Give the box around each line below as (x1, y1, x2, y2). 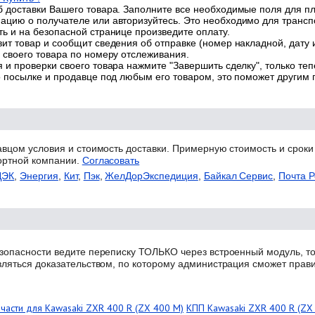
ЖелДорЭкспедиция (105, 169, 198, 181)
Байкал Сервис (203, 169, 274, 181)
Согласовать (82, 154, 140, 166)
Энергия (20, 169, 58, 181)
